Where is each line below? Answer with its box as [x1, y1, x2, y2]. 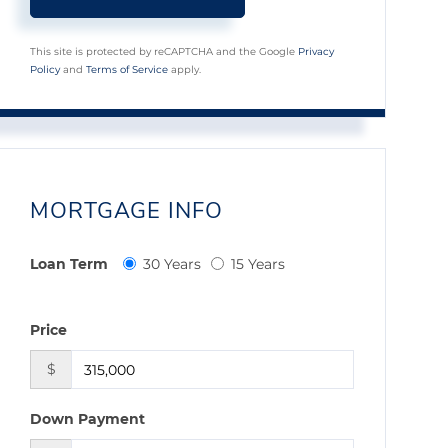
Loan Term [30, 255, 109, 273]
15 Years [231, 255, 286, 273]
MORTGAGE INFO [30, 196, 224, 226]
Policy [30, 63, 61, 76]
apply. [168, 63, 202, 76]
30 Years [143, 255, 202, 273]
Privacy [298, 45, 335, 58]
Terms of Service [86, 63, 169, 76]
